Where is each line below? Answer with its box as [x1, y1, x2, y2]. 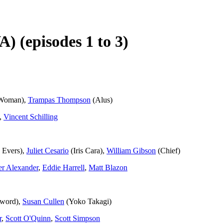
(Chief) [156, 146, 180, 155]
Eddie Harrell [42, 163, 85, 172]
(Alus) [91, 95, 112, 104]
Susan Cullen [22, 197, 64, 206]
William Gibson [107, 146, 156, 155]
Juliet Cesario [26, 146, 69, 155]
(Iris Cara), [69, 146, 107, 155]
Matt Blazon [89, 163, 127, 172]
